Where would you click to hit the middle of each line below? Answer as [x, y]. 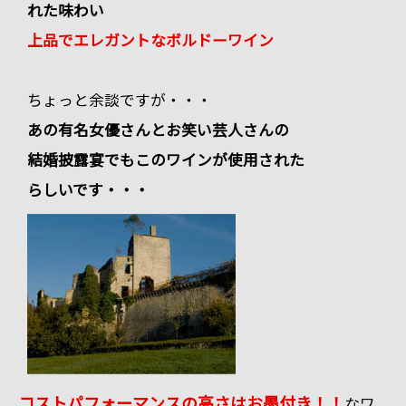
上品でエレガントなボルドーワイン [150, 39]
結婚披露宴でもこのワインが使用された [166, 159]
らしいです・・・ [88, 189]
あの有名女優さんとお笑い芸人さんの [158, 129]
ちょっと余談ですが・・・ [120, 99]
